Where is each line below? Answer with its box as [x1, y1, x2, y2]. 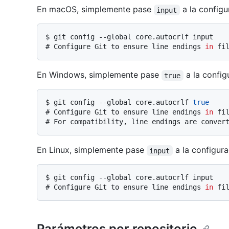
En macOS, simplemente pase [37, 4, 154, 15]
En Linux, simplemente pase [37, 145, 147, 155]
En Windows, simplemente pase [37, 70, 162, 80]
